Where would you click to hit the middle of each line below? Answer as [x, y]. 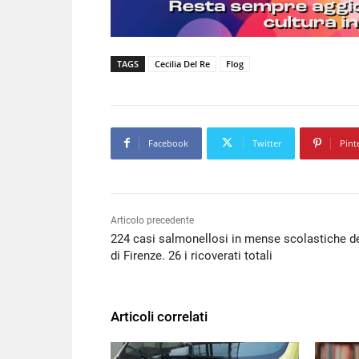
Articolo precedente [152, 220]
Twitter [267, 143]
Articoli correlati [159, 316]
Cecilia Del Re [182, 63]
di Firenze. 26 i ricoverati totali [192, 255]
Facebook [168, 143]
